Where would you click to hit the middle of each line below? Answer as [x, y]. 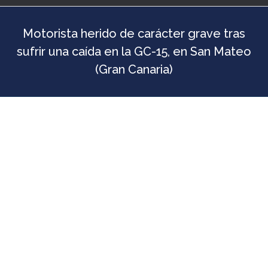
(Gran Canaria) [134, 99]
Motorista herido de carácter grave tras [134, 63]
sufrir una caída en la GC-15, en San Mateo [134, 81]
